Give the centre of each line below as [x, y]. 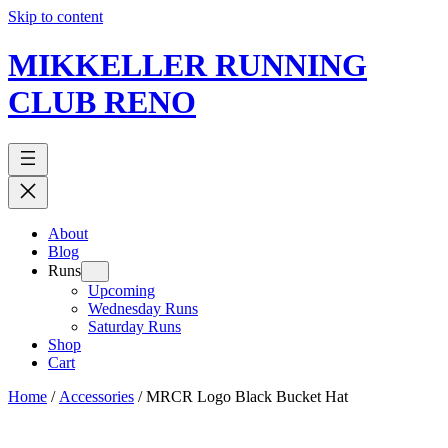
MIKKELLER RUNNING [187, 65]
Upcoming [121, 290]
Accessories [96, 396]
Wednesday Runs [143, 308]
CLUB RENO [102, 102]
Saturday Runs [134, 326]
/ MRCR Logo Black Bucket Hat [241, 396]
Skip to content [55, 16]
